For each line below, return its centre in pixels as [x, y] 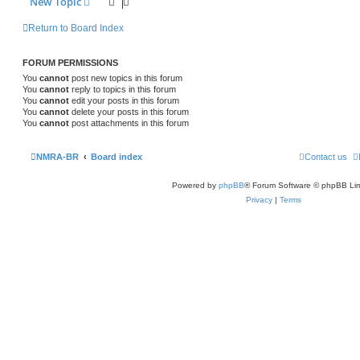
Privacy [259, 199]
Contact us [326, 156]
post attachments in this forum [129, 123]
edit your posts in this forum [124, 101]
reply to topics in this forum [123, 90]
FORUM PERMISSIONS [70, 63]
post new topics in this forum [126, 78]
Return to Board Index [76, 29]
